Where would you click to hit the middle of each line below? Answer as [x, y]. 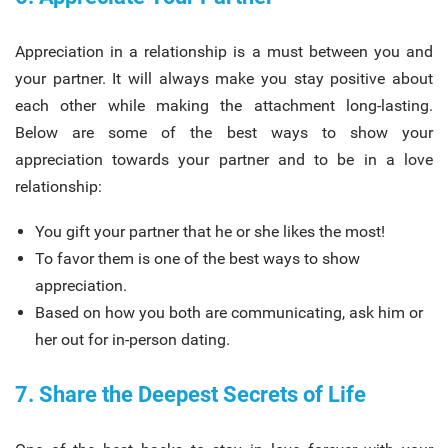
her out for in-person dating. [132, 339]
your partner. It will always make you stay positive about [224, 78]
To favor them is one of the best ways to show [197, 258]
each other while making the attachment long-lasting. [224, 105]
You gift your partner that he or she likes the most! [210, 231]
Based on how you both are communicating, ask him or [229, 312]
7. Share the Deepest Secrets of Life [190, 394]
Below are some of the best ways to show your [224, 132]
